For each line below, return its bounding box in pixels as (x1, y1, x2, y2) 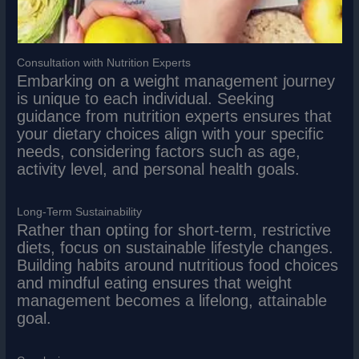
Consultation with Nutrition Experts (17, 56, 192, 69)
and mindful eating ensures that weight (17, 273, 292, 292)
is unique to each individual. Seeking (17, 89, 275, 107)
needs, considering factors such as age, (17, 142, 301, 160)
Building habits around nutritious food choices (17, 256, 339, 274)
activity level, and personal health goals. (17, 159, 301, 178)
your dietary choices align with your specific (17, 124, 325, 143)
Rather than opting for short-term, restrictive (17, 220, 332, 239)
